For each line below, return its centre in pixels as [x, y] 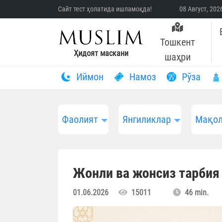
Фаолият [80, 120]
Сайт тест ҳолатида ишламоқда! [105, 9]
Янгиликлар [146, 120]
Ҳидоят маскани [101, 54]
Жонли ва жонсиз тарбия [146, 173]
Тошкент [178, 42]
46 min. [195, 193]
